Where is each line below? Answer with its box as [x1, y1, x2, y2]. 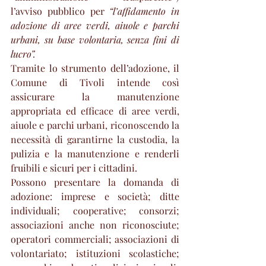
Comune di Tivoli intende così [11, 75, 179, 88]
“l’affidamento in [109, 4, 179, 17]
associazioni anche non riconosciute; [11, 218, 179, 231]
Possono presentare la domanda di [11, 175, 179, 188]
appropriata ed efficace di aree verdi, [11, 104, 179, 117]
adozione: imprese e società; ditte [11, 189, 179, 202]
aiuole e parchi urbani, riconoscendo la [11, 118, 179, 131]
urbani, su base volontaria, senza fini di [11, 33, 179, 46]
